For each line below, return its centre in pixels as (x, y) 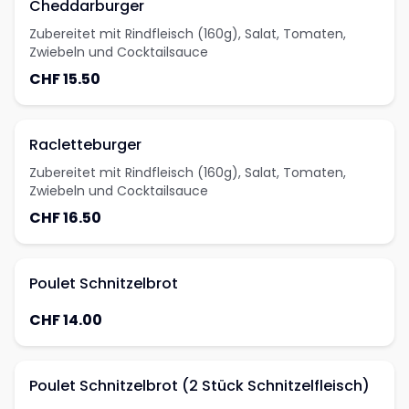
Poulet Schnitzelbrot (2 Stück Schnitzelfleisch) (199, 386)
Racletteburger (85, 145)
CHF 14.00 (66, 320)
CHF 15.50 (65, 79)
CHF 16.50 (65, 218)
